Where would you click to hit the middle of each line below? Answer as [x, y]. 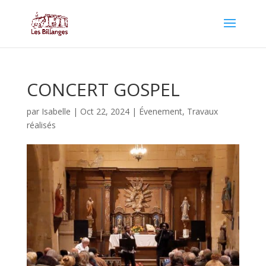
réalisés [41, 125]
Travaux [202, 111]
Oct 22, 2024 [104, 111]
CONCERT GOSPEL [103, 89]
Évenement [160, 111]
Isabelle [56, 111]
